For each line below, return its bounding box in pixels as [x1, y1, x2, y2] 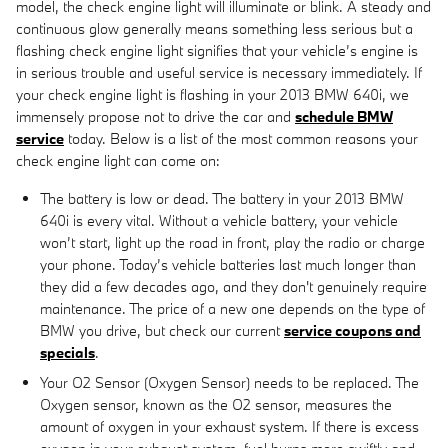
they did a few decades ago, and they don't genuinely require [40, 276, 427, 296]
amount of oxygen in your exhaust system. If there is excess [40, 416, 419, 436]
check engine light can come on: [16, 150, 220, 170]
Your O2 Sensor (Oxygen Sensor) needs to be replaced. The [40, 372, 419, 392]
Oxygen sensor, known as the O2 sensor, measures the [40, 394, 392, 414]
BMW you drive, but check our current [40, 320, 284, 340]
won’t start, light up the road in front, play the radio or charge [40, 232, 425, 252]
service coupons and [284, 320, 421, 340]
